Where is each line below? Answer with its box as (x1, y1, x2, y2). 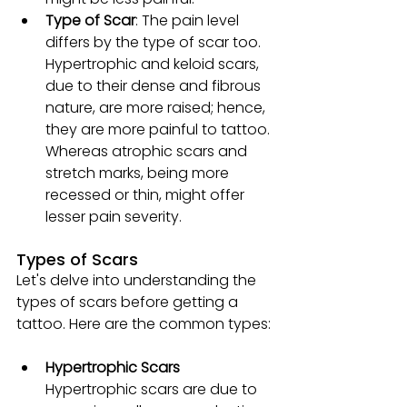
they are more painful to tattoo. (45, 118, 273, 140)
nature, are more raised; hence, (45, 96, 269, 118)
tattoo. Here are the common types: (16, 313, 271, 334)
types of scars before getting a (16, 291, 242, 313)
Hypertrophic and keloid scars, (45, 53, 263, 74)
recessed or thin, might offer (45, 184, 248, 205)
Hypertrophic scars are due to (45, 378, 261, 400)
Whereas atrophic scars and (45, 140, 251, 162)
